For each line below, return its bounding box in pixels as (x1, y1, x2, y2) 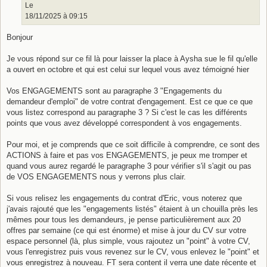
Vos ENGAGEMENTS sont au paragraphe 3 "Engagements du (7, 86, 222, 96)
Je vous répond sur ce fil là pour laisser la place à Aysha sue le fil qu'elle (7, 54, 257, 64)
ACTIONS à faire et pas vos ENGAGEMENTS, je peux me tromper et (7, 151, 247, 160)
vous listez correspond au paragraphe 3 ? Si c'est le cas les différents (7, 108, 247, 117)
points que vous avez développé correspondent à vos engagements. (7, 119, 242, 128)
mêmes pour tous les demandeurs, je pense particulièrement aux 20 (7, 215, 241, 225)
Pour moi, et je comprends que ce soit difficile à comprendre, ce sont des (7, 140, 260, 150)
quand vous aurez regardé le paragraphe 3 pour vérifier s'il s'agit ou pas (7, 162, 252, 171)
